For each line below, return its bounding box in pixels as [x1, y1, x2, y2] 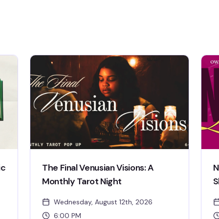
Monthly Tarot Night [42, 175, 122, 187]
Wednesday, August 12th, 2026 [54, 197, 153, 206]
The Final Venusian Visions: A [42, 162, 154, 174]
